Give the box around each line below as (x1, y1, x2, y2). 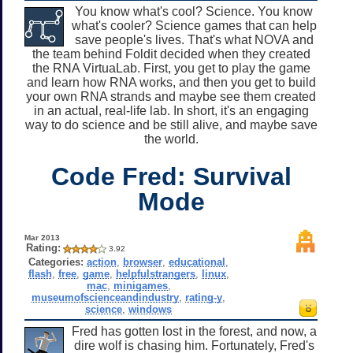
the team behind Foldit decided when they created (32, 46, 310, 61)
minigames (113, 279, 168, 292)
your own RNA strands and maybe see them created (26, 89, 316, 103)
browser (123, 255, 163, 268)
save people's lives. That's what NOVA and (74, 32, 314, 46)
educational (169, 255, 226, 268)
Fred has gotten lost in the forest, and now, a (71, 324, 317, 338)
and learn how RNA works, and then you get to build (26, 75, 316, 89)
